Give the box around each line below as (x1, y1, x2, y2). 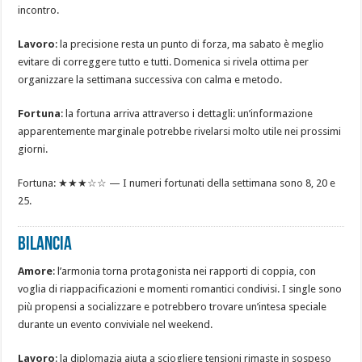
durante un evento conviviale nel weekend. (18, 318, 213, 331)
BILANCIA (18, 235, 73, 255)
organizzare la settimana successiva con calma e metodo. (18, 74, 283, 86)
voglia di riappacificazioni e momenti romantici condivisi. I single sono (18, 283, 343, 296)
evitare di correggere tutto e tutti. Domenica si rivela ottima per (18, 56, 309, 69)
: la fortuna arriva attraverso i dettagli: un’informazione (61, 107, 314, 120)
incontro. (18, 4, 60, 17)
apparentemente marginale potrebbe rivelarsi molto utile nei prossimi (18, 125, 342, 138)
